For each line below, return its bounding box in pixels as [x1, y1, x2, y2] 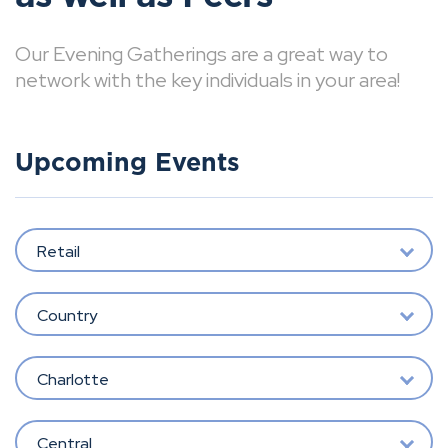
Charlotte [36, 368, 109, 390]
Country [36, 304, 97, 326]
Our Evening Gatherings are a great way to [15, 41, 388, 67]
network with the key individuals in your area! [15, 67, 400, 93]
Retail [36, 240, 80, 262]
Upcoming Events [15, 151, 240, 176]
